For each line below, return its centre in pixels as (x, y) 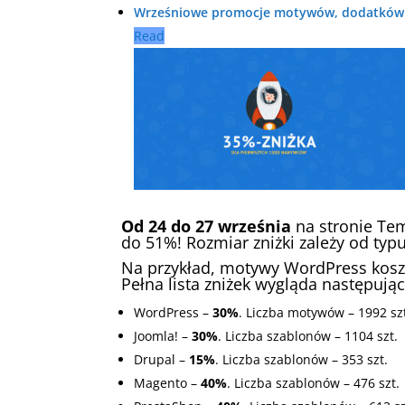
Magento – (168, 383)
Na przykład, (171, 268)
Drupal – (162, 360)
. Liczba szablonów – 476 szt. (314, 383)
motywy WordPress (294, 268)
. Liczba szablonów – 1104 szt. (308, 336)
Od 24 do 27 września (207, 226)
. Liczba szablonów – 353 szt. (302, 360)
